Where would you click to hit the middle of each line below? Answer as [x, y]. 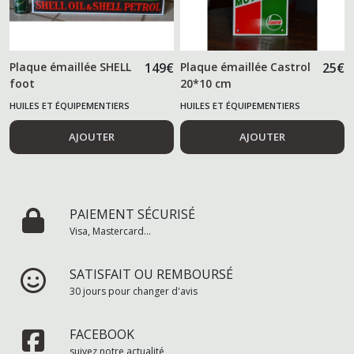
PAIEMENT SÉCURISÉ [132, 214]
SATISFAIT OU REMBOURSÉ [151, 274]
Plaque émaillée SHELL [70, 66]
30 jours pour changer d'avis [134, 291]
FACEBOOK [102, 334]
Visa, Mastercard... [110, 231]
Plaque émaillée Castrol [246, 66]
